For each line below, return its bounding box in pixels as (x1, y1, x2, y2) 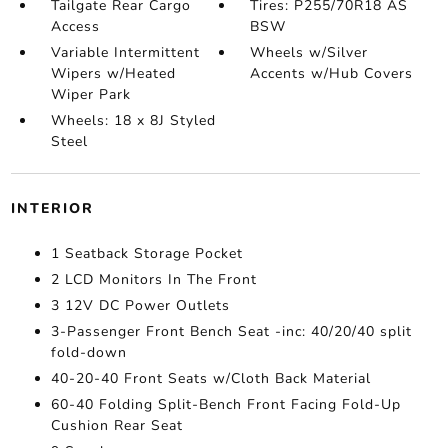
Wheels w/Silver (250, 43, 369, 63)
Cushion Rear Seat (50, 416, 183, 436)
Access (50, 17, 100, 37)
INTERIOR (10, 199, 94, 219)
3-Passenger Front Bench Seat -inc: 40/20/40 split (50, 322, 412, 342)
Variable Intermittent (50, 43, 200, 63)
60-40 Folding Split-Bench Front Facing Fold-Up (50, 395, 401, 415)
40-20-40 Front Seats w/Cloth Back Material (50, 369, 371, 389)
